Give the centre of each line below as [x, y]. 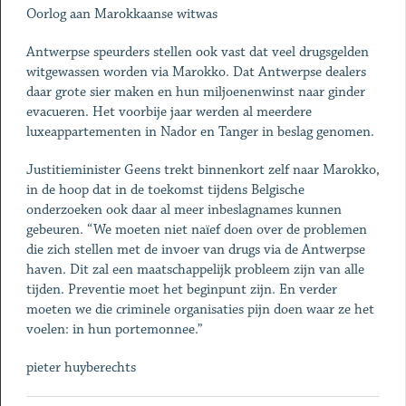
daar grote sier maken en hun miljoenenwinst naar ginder [195, 92]
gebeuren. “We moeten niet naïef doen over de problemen [196, 230]
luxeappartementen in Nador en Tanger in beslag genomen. [200, 132]
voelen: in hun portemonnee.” [114, 329]
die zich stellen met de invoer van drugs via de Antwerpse [195, 250]
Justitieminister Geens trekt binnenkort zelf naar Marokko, [203, 170]
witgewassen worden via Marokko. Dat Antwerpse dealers [196, 72]
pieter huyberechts [81, 367]
